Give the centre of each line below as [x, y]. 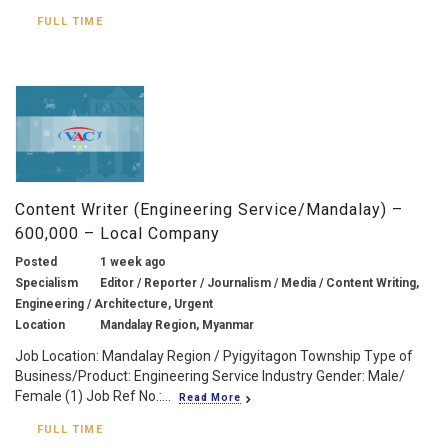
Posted [36, 261]
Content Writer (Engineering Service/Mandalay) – [209, 209]
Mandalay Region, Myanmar [177, 324]
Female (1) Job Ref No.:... [93, 395]
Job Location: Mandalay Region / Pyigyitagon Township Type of [214, 355]
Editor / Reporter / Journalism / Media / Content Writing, [259, 282]
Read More [210, 397]
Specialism [46, 282]
